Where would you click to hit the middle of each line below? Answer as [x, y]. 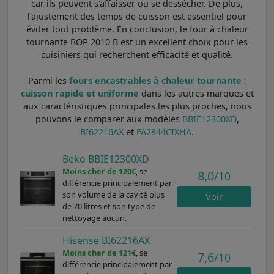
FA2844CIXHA [164, 131]
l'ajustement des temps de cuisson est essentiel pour [137, 16]
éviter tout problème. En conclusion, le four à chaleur [137, 29]
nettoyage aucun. [94, 217]
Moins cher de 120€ [99, 171]
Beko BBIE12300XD [106, 159]
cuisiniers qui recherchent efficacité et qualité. [137, 54]
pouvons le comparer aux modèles [109, 119]
